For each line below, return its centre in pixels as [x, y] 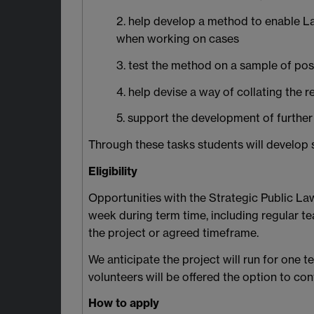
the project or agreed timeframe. [173, 232]
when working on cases [178, 39]
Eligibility [113, 171]
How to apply [124, 303]
